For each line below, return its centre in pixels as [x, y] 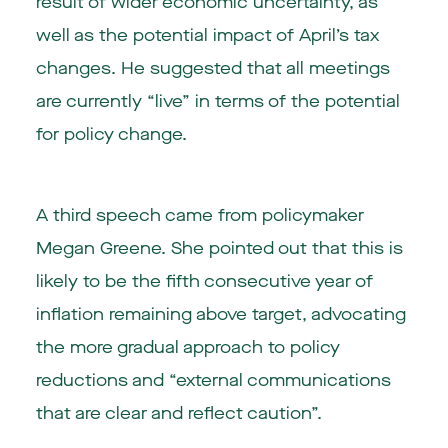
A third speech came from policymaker [199, 215]
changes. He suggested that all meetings [212, 68]
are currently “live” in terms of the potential [217, 101]
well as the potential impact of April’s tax [207, 35]
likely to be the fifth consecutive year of [204, 281]
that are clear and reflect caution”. [178, 413]
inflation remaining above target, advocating [220, 314]
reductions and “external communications [213, 380]
